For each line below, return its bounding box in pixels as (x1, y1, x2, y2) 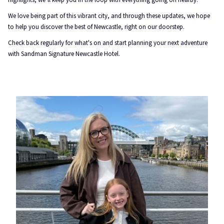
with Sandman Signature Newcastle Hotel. (8, 49, 120, 58)
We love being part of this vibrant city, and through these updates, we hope (8, 11, 210, 20)
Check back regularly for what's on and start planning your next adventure (8, 38, 207, 47)
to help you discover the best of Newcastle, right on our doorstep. (8, 22, 184, 31)
